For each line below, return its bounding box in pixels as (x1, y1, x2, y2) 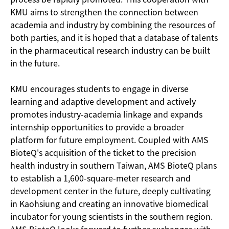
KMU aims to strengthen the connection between (10, 5, 198, 18)
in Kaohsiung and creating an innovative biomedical (10, 197, 209, 210)
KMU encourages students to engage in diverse (10, 82, 189, 95)
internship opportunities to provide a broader (10, 120, 184, 133)
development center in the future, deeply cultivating (10, 184, 211, 197)
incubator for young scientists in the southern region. (10, 210, 213, 222)
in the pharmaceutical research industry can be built (10, 43, 210, 56)
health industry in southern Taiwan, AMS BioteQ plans (10, 158, 217, 171)
